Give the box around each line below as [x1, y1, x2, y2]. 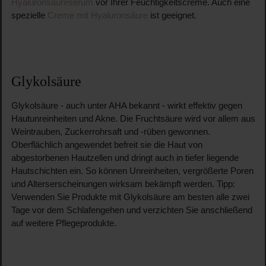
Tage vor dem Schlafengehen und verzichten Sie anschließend [11, 205, 252, 215]
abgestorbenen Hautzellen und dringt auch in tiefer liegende [11, 153, 239, 163]
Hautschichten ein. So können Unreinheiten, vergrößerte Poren [11, 166, 254, 176]
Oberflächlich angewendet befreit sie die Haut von [11, 140, 202, 150]
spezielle [11, 10, 47, 20]
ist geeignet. [147, 10, 197, 20]
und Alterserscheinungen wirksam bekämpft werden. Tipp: [11, 179, 235, 189]
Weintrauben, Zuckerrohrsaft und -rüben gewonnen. [11, 126, 210, 137]
